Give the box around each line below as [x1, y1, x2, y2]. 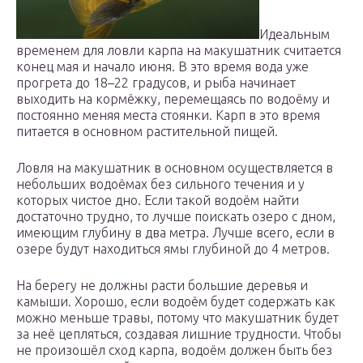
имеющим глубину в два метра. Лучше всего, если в [16, 225, 335, 241]
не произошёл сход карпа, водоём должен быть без [16, 343, 332, 358]
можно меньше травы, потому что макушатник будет [16, 310, 339, 326]
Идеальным [259, 27, 330, 42]
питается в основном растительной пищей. [16, 124, 278, 139]
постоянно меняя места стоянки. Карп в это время [16, 108, 320, 123]
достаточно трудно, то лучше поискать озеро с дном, [16, 209, 335, 224]
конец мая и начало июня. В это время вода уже [16, 59, 309, 75]
